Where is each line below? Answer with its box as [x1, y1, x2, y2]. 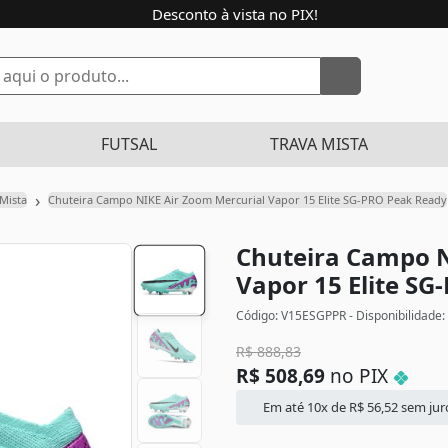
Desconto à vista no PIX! [148, 4, 319, 24]
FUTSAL [101, 133, 157, 155]
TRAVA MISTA [270, 133, 368, 155]
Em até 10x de [260, 398, 350, 416]
